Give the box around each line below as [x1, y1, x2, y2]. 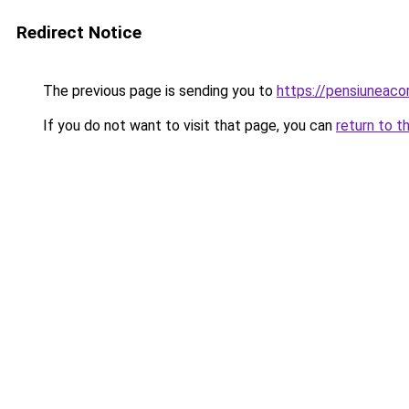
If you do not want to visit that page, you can [39, 117, 336, 134]
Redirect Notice [16, 22, 142, 43]
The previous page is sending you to [39, 82, 277, 100]
